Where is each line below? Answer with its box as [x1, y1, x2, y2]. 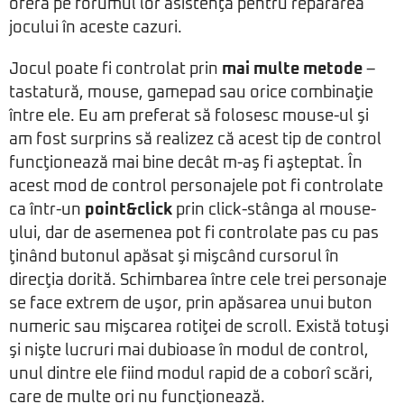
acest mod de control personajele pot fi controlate [9, 179, 383, 195]
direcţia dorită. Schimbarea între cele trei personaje [9, 272, 387, 289]
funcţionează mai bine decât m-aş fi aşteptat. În [9, 155, 363, 171]
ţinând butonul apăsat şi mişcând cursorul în [9, 249, 339, 265]
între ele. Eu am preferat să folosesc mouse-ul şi [9, 108, 369, 124]
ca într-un [9, 202, 85, 218]
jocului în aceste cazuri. [9, 20, 182, 36]
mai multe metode [222, 61, 363, 78]
